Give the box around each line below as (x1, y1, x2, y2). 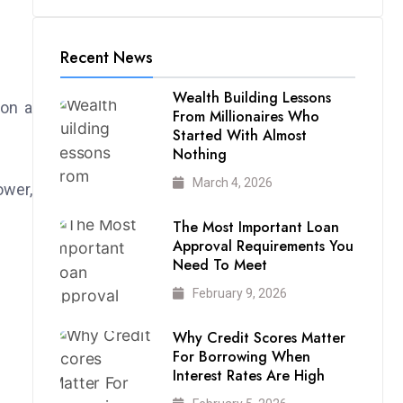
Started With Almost (172, 124, 307, 146)
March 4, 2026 (192, 175, 273, 190)
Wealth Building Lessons (172, 86, 331, 108)
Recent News (60, 45, 153, 69)
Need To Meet (172, 254, 267, 275)
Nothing (172, 143, 227, 165)
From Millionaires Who (172, 105, 319, 127)
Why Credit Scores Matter (172, 327, 345, 348)
